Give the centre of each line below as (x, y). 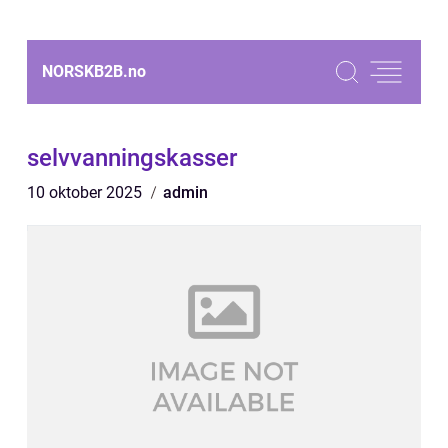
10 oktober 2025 (86, 192)
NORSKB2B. (85, 71)
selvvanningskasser (132, 158)
